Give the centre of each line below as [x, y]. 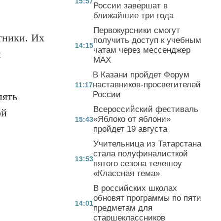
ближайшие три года [133, 15]
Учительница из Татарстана [147, 144]
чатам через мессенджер [142, 50]
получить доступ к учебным [147, 40]
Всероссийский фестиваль [146, 109]
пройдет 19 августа [130, 129]
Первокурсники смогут [137, 30]
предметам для [123, 208]
